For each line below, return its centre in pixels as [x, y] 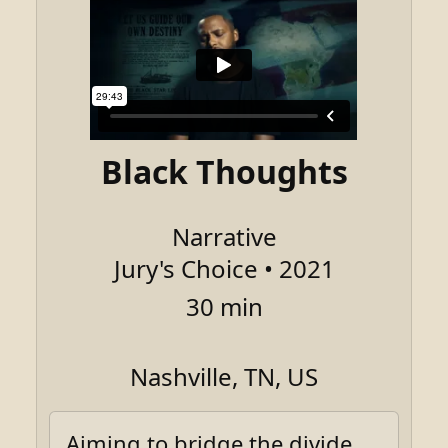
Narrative [224, 236]
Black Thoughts [224, 171]
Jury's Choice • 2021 [224, 268]
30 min [224, 306]
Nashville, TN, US [224, 376]
